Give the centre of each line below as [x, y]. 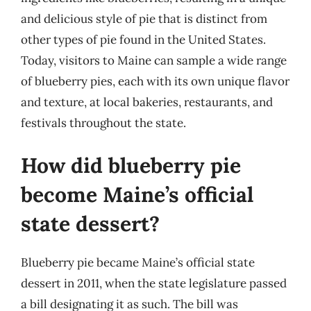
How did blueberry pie [131, 165]
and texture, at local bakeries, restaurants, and [147, 102]
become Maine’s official [137, 194]
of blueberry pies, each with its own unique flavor [155, 81]
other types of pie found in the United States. [143, 39]
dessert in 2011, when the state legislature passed [154, 283]
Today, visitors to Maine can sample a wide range [154, 60]
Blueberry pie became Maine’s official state [138, 262]
